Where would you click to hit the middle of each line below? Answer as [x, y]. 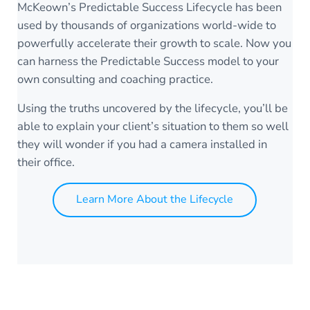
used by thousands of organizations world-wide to [147, 26]
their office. [46, 163]
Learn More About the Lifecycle [155, 200]
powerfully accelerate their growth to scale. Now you [154, 44]
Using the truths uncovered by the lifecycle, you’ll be [153, 109]
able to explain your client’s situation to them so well [153, 127]
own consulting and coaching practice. [117, 80]
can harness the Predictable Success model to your [148, 62]
